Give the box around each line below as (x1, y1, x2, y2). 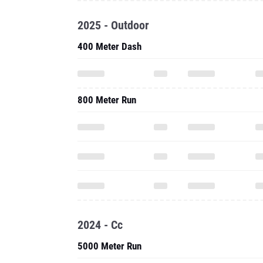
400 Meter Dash (77, 41, 141, 52)
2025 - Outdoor (77, 18, 149, 32)
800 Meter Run (77, 94, 136, 106)
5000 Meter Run (77, 240, 141, 252)
